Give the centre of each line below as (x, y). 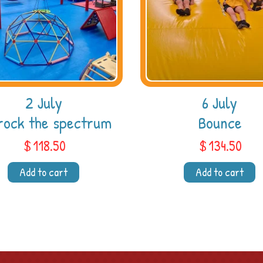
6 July (220, 102)
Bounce (220, 122)
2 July (43, 102)
